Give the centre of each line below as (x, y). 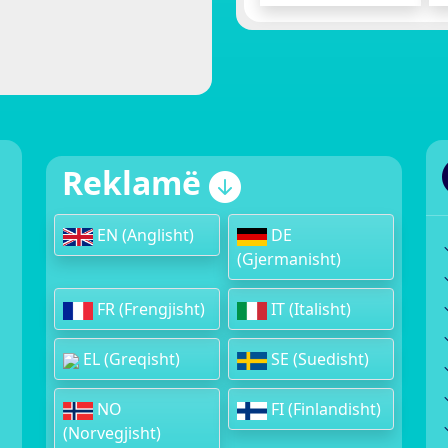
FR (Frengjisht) (148, 309)
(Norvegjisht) (112, 433)
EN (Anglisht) (143, 235)
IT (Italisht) (308, 309)
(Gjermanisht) (289, 259)
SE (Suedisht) (317, 359)
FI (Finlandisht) (323, 409)
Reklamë (135, 183)
